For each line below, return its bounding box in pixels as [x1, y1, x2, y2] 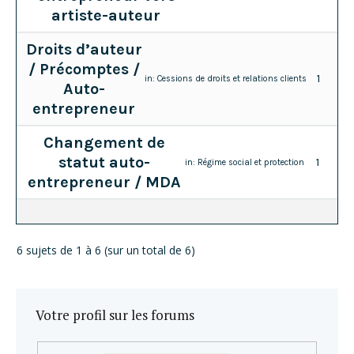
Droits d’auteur [25, 40, 142, 58]
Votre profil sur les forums [36, 305, 194, 324]
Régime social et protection [198, 156, 305, 168]
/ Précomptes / [28, 59, 140, 78]
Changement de [43, 133, 165, 152]
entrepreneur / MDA [27, 172, 181, 191]
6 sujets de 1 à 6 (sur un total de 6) [17, 242, 195, 258]
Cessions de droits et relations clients [157, 73, 307, 85]
